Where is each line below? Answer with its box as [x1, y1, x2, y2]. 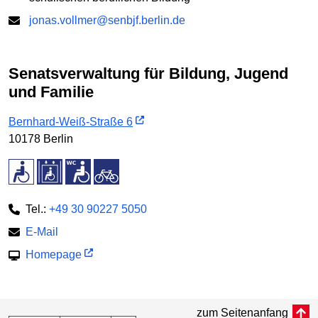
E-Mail [26, 225, 58, 238]
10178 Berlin [9, 132, 73, 145]
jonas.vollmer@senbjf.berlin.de [29, 14, 186, 27]
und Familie [9, 83, 94, 102]
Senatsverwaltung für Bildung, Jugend [9, 65, 19, 83]
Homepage [26, 248, 82, 261]
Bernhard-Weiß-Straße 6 [9, 115, 133, 128]
